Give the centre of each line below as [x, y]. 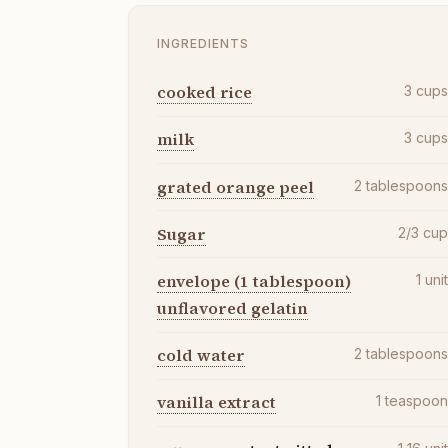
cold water [201, 355]
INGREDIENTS [203, 43]
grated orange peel [235, 186]
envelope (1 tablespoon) [254, 280]
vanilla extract [216, 402]
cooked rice [204, 92]
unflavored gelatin [232, 307]
